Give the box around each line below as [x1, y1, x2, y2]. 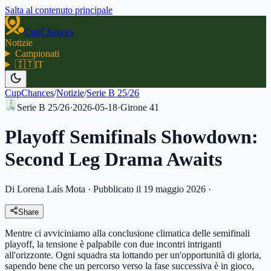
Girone [120, 102, 147, 113]
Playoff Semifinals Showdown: [5, 126, 258, 148]
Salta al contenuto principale [5, 5, 113, 15]
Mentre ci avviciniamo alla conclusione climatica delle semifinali [5, 227, 250, 238]
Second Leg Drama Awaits [5, 148, 222, 171]
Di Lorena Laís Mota [5, 183, 85, 194]
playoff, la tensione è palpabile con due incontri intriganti [5, 238, 221, 249]
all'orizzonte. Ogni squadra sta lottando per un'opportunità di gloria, [5, 249, 261, 260]
